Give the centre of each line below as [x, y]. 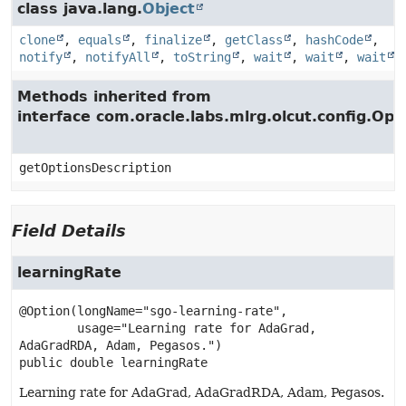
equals [100, 40]
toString [202, 57]
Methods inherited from [114, 97]
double [92, 362]
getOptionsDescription [95, 168]
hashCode [334, 40]
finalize [173, 40]
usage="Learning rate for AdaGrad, [48, 328]
